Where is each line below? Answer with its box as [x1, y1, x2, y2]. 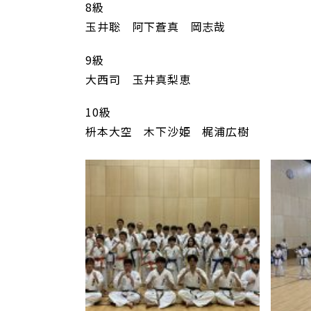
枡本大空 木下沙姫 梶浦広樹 [85, 122, 249, 140]
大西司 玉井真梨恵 [85, 70, 191, 87]
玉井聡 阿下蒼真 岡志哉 [85, 18, 226, 35]
